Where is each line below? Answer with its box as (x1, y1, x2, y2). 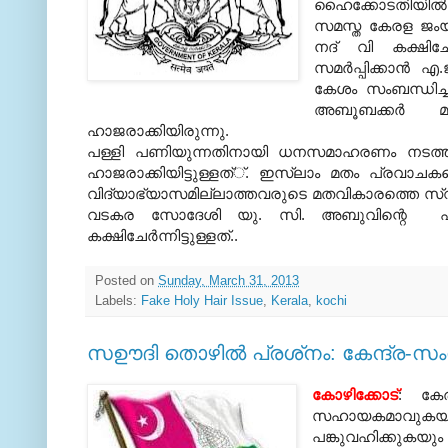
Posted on (95, 273, 158, 288)
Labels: (95, 293, 141, 308)
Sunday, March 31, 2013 (158, 273, 299, 288)
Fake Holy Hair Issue (141, 293, 263, 308)
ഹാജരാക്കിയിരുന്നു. (87, 121, 229, 139)
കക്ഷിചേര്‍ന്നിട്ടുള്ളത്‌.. (87, 226, 242, 244)
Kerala (271, 293, 308, 308)
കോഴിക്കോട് (312, 385, 399, 403)
